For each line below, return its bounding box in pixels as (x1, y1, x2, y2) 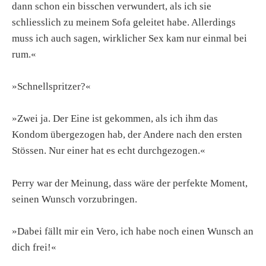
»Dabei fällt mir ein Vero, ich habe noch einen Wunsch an (12, 225, 254, 237)
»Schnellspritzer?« (12, 81, 91, 93)
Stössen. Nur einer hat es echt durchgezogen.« (12, 145, 205, 157)
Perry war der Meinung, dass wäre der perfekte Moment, (12, 177, 248, 189)
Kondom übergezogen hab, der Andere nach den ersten (12, 129, 242, 141)
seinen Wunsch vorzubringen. (12, 193, 137, 205)
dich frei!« (12, 241, 56, 253)
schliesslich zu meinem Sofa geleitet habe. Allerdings (12, 16, 236, 28)
